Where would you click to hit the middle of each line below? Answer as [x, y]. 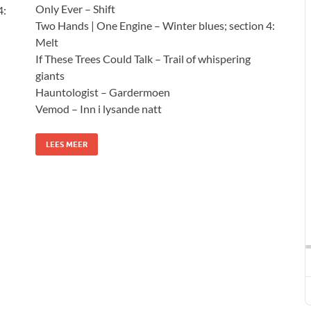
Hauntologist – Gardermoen [103, 92]
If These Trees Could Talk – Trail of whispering [143, 58]
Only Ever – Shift [75, 8]
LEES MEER [67, 144]
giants [50, 75]
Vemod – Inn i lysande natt [99, 108]
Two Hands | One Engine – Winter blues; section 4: [155, 25]
